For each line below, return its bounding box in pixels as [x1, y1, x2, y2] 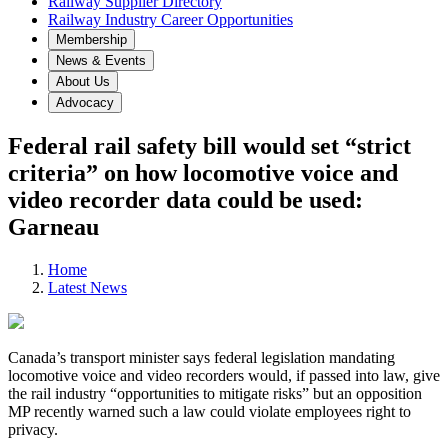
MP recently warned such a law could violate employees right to [8, 402, 411, 420]
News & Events [56, 53, 146, 68]
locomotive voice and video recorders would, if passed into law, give [8, 366, 440, 384]
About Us [56, 74, 110, 89]
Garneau [8, 213, 99, 240]
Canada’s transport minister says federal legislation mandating [8, 348, 395, 366]
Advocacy [56, 95, 114, 110]
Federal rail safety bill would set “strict [8, 132, 411, 159]
